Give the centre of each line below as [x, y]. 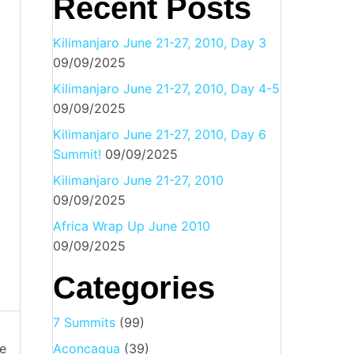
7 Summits [84, 322]
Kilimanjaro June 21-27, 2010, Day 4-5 [166, 88]
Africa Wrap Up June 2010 [131, 226]
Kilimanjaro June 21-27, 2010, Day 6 [159, 134]
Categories [134, 287]
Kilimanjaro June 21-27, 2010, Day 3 [159, 42]
